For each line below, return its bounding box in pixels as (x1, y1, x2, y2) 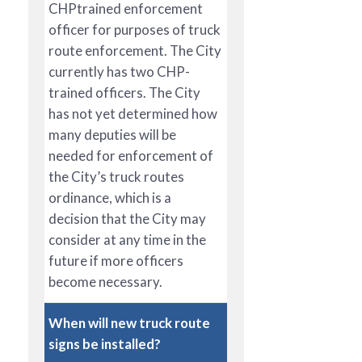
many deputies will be (48, 125, 176, 143)
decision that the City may (48, 209, 206, 227)
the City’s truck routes (48, 167, 184, 185)
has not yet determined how (48, 104, 217, 122)
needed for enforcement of (48, 146, 213, 164)
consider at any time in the (48, 230, 206, 248)
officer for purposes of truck (48, 20, 221, 38)
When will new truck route (48, 314, 210, 331)
